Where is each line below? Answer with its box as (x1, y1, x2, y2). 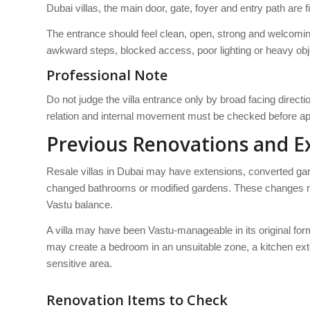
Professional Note (46, 65, 167, 84)
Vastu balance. (46, 198, 113, 210)
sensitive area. (46, 257, 112, 269)
